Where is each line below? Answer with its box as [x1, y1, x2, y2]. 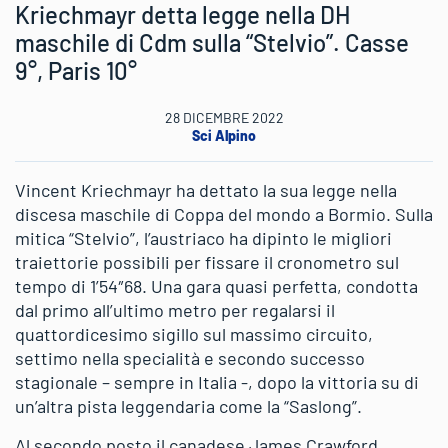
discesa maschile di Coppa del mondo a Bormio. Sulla [15, 202, 433, 225]
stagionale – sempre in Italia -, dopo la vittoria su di [15, 370, 419, 393]
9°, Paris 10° [15, 55, 137, 85]
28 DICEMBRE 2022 [164, 108, 284, 126]
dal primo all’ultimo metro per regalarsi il [15, 298, 335, 321]
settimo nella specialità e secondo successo [15, 346, 365, 369]
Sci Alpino [192, 126, 256, 144]
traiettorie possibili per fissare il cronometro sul [15, 250, 399, 273]
